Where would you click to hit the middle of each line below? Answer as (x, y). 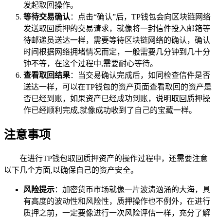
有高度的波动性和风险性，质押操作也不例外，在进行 (117, 201)
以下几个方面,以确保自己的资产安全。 (71, 170)
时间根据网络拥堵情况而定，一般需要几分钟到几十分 (117, 52)
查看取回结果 (47, 75)
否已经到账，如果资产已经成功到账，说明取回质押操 (117, 99)
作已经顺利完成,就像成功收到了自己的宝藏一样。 (110, 110)
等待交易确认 (47, 17)
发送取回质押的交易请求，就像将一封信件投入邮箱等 (117, 29)
